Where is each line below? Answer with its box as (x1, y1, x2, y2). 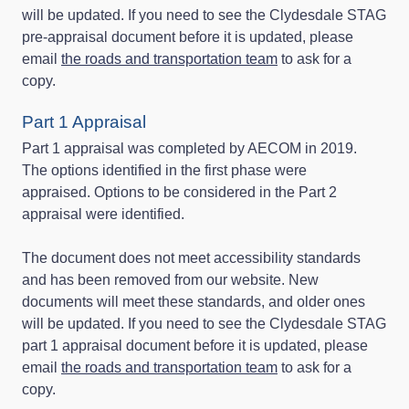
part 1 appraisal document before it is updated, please (22, 337, 368, 353)
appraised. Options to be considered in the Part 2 (22, 184, 337, 200)
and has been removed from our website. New (22, 271, 319, 288)
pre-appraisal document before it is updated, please (22, 28, 353, 45)
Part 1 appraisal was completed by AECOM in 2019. (22, 140, 361, 156)
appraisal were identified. (22, 205, 184, 222)
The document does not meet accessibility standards (22, 249, 361, 266)
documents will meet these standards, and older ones (22, 293, 365, 309)
